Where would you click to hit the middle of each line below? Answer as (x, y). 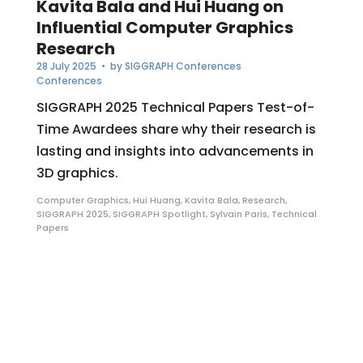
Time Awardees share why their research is (176, 130)
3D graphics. (77, 173)
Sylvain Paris (238, 214)
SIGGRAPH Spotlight (159, 214)
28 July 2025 (66, 66)
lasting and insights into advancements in (175, 152)
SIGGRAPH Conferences (183, 66)
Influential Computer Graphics (164, 28)
